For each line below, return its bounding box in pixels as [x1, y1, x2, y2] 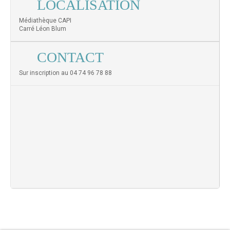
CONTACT [37, 49, 104, 65]
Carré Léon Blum [19, 25, 66, 32]
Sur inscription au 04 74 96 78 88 [19, 69, 112, 76]
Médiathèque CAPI [19, 16, 71, 24]
